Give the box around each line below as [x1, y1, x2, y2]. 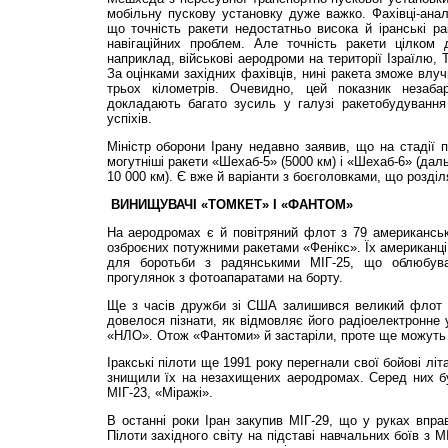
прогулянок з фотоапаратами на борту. [106, 269, 343, 285]
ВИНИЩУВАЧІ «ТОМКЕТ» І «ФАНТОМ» [106, 196, 353, 212]
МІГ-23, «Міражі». [106, 385, 213, 401]
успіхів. [106, 111, 152, 127]
